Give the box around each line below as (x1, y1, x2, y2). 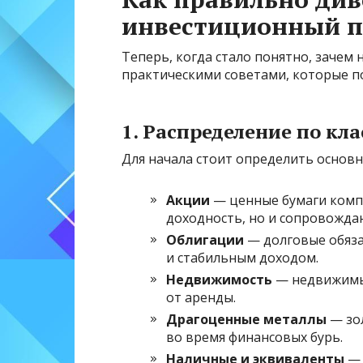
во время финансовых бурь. (166, 328, 343, 347)
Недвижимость (166, 271, 272, 289)
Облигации (166, 231, 244, 250)
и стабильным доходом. (166, 249, 318, 267)
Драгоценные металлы (166, 310, 327, 329)
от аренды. (166, 288, 236, 307)
